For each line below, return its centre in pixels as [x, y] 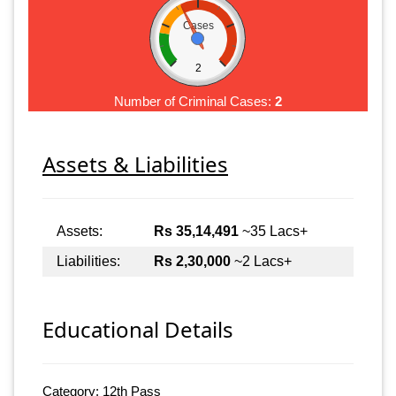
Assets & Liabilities [135, 164]
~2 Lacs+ [261, 261]
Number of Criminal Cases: [194, 101]
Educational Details [138, 330]
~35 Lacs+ [273, 231]
